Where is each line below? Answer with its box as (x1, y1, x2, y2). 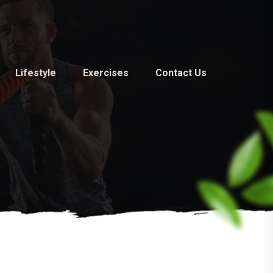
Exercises (83, 67, 129, 79)
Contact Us (155, 67, 207, 79)
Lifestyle (15, 67, 56, 79)
